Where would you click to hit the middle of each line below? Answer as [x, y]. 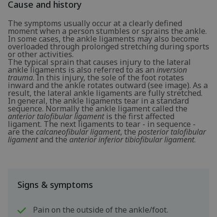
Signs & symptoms [55, 185]
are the [22, 132]
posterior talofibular [172, 132]
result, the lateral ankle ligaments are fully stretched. [105, 93]
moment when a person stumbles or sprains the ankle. [107, 31]
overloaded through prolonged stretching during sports [108, 46]
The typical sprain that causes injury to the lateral [99, 62]
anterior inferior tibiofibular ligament [132, 139]
